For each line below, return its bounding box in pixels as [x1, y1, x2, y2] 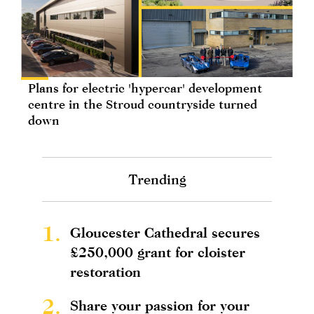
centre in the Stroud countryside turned [28, 97, 257, 112]
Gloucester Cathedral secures [70, 224, 260, 241]
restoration [70, 264, 141, 280]
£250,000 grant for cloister [70, 244, 245, 261]
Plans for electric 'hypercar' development [28, 81, 262, 96]
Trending [128, 171, 186, 188]
